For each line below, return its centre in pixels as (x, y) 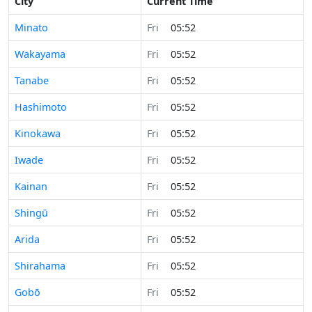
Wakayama (40, 54)
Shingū (31, 213)
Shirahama (40, 266)
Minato (31, 28)
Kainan (31, 186)
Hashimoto (41, 107)
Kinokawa (38, 133)
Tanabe (32, 80)
